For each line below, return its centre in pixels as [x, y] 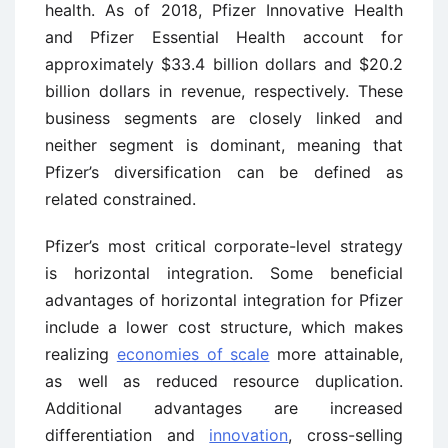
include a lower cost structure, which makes [224, 326]
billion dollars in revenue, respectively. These [224, 90]
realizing [81, 353]
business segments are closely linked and [224, 117]
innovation [249, 434]
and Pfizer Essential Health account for [224, 36]
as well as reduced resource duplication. [224, 380]
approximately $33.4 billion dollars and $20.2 [224, 63]
